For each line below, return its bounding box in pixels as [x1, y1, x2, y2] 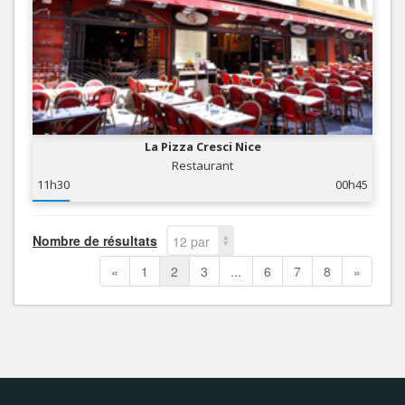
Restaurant [172, 156, 233, 174]
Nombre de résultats [33, 231, 157, 250]
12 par [173, 231, 210, 250]
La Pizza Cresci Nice [144, 137, 261, 155]
